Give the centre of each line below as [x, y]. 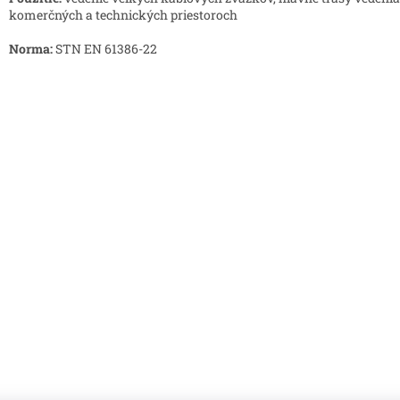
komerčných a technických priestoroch [123, 14]
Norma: [31, 48]
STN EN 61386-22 [105, 48]
